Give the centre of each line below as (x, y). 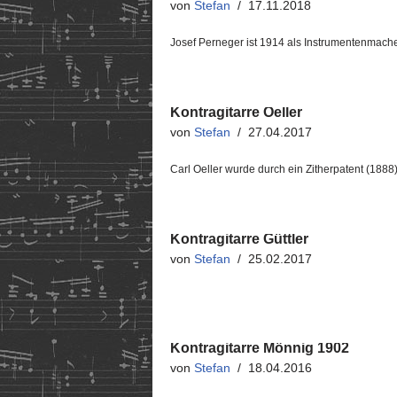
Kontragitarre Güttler (239, 239)
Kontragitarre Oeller (236, 112)
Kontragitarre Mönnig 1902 (260, 348)
